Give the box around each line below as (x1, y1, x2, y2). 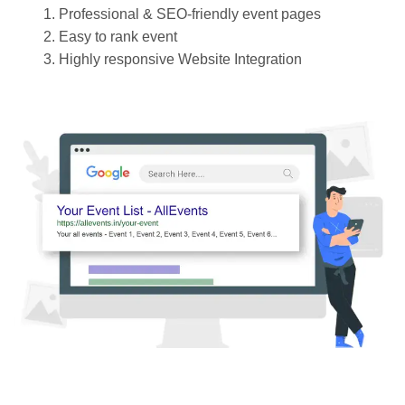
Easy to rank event (59, 29, 181, 45)
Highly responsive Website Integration (59, 52, 306, 68)
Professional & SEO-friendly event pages (59, 6, 321, 23)
